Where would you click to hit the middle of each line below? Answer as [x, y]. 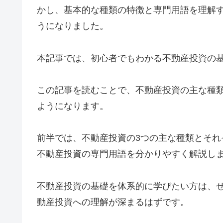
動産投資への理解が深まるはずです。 [113, 202]
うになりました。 [73, 26]
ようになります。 [73, 106]
